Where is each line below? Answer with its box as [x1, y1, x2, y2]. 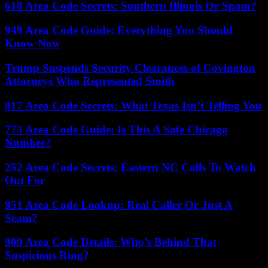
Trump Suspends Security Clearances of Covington [5, 61, 255, 74]
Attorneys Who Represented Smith [5, 74, 175, 87]
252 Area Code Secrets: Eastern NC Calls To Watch [5, 160, 256, 173]
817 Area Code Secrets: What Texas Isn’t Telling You [5, 99, 262, 112]
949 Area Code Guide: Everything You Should [5, 24, 233, 37]
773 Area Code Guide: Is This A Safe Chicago [5, 123, 228, 136]
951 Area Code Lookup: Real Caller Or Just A [5, 198, 233, 211]
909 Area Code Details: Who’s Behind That [5, 236, 217, 249]
